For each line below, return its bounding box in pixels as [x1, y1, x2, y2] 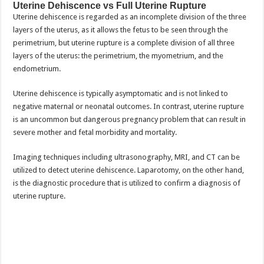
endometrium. [13, 64, 63, 73]
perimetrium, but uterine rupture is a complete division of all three [13, 38, 235, 47]
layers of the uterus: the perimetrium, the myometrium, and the [13, 51, 224, 60]
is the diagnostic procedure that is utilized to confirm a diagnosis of [13, 179, 241, 187]
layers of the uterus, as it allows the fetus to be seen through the [13, 25, 229, 34]
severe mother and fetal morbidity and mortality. [13, 128, 177, 137]
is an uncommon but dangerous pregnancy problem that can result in [13, 115, 246, 124]
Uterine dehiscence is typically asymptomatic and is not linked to [13, 89, 229, 98]
